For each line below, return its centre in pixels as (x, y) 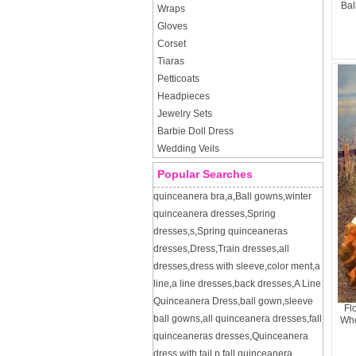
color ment (290, 266)
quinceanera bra (189, 196)
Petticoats (178, 79)
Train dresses (247, 249)
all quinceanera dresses (255, 319)
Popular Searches (205, 174)
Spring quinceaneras (242, 231)
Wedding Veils (188, 149)
